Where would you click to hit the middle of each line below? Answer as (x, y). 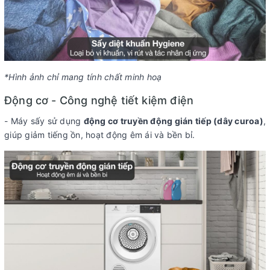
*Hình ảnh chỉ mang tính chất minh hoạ (83, 77)
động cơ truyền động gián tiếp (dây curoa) (173, 121)
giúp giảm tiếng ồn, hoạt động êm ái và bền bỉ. (100, 134)
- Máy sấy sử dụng (44, 121)
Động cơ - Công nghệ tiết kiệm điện (99, 100)
